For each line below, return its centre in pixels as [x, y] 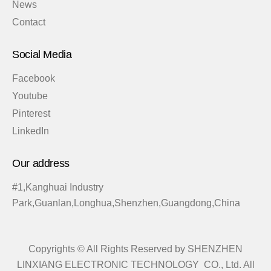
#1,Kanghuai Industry [58, 187]
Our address [41, 163]
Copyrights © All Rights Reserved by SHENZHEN [135, 249]
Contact [29, 22]
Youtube [30, 96]
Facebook [34, 78]
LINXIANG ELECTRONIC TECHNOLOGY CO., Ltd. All [135, 264]
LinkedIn [31, 131]
